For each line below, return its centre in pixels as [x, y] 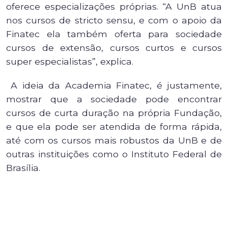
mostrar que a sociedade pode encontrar [114, 99]
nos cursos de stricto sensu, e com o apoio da [114, 20]
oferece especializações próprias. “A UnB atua [114, 6]
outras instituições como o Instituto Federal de [114, 154]
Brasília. [23, 168]
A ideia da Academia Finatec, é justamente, [114, 85]
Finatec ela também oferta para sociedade [114, 34]
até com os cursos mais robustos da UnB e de [114, 140]
